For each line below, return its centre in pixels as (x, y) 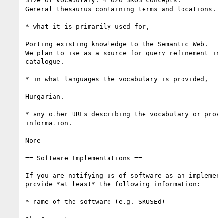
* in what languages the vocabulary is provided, (117, 79)
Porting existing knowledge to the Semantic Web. (117, 44)
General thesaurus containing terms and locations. (121, 9)
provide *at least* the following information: (113, 184)
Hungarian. (45, 96)
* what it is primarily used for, (90, 26)
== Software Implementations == (84, 158)
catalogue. (45, 61)
